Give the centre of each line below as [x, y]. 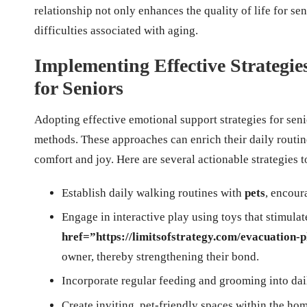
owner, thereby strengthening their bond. [160, 256]
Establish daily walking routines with [153, 193]
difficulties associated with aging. [116, 30]
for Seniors [79, 88]
